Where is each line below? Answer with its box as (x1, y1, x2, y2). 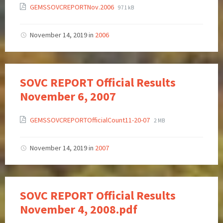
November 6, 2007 (20, 89, 116, 105)
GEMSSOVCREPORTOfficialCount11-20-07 (30, 115, 151, 125)
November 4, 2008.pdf (20, 202, 137, 218)
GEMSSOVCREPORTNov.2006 (30, 2, 115, 12)
